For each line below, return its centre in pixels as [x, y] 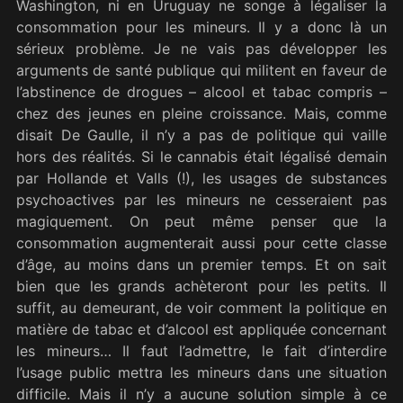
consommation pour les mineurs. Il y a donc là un [201, 27]
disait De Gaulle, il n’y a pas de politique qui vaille [201, 135]
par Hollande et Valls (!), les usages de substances [201, 179]
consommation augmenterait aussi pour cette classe [201, 243]
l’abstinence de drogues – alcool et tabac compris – [201, 92]
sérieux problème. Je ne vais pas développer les [201, 49]
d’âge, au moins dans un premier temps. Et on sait [201, 265]
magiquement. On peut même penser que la [201, 222]
